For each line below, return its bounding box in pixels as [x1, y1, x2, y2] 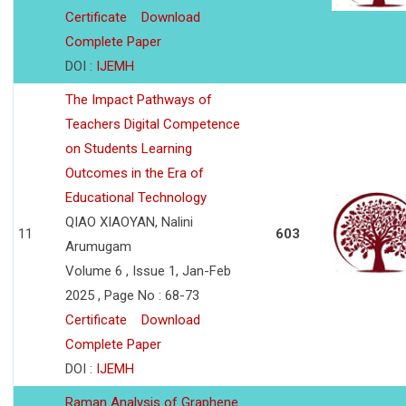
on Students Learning [65, 140, 192, 158]
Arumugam [65, 238, 131, 256]
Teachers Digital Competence [65, 116, 240, 133]
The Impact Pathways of [65, 92, 212, 109]
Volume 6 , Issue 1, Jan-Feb [65, 263, 231, 280]
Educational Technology [65, 189, 207, 207]
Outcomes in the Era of [65, 165, 204, 182]
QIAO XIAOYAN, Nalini [65, 214, 193, 231]
